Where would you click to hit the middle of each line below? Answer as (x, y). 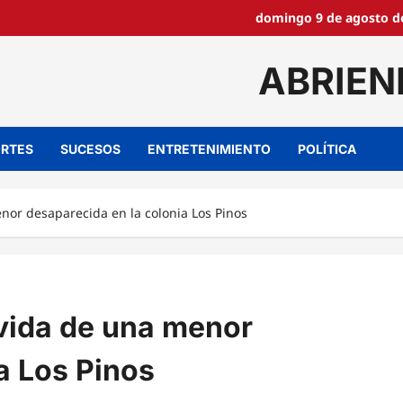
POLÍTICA (327, 149)
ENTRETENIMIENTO (209, 149)
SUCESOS (90, 149)
